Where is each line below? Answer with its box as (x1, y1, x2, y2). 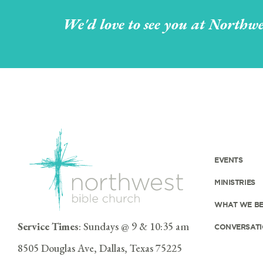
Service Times (18, 220, 79, 233)
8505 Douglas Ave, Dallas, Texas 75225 (18, 241, 182, 255)
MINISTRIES (214, 177, 255, 187)
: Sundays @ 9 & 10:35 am (79, 220, 189, 233)
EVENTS (214, 155, 243, 164)
